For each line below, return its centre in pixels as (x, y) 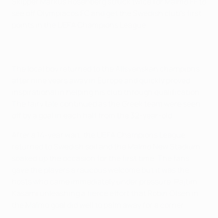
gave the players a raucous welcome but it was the (100, 170)
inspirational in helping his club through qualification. (107, 92)
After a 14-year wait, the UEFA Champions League (99, 135)
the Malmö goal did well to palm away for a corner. (99, 205)
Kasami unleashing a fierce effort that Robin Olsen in (105, 193)
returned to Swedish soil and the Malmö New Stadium (106, 147)
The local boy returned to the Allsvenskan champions (106, 69)
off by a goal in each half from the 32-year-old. (93, 116)
